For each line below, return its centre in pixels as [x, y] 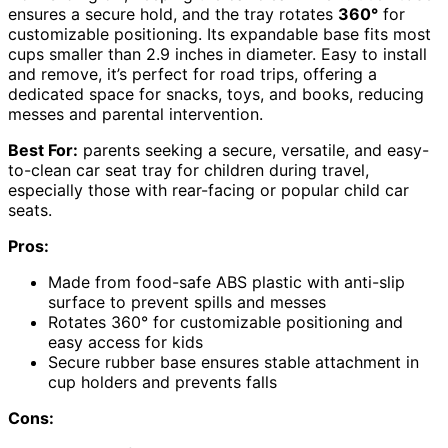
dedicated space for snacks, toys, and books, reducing [216, 93]
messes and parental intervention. [135, 113]
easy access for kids [125, 341]
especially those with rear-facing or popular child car [208, 189]
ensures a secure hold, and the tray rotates [173, 13]
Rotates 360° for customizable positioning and [225, 321]
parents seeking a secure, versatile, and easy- [253, 149]
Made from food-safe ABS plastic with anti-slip [226, 281]
